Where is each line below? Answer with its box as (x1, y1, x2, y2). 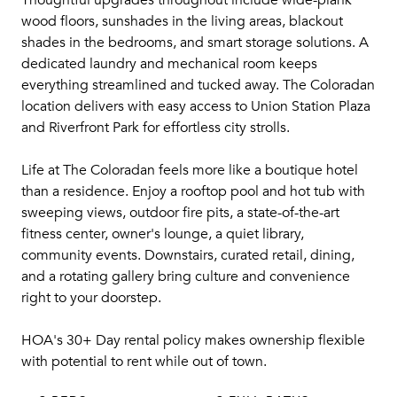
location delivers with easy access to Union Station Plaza (21, 97, 370, 115)
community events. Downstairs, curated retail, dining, (21, 246, 354, 264)
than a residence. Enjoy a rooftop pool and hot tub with (21, 183, 365, 200)
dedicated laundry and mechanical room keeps (21, 55, 317, 73)
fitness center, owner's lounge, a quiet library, (21, 225, 304, 243)
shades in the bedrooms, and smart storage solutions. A (21, 34, 369, 51)
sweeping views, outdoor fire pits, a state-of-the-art (21, 204, 339, 222)
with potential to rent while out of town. (21, 353, 267, 370)
